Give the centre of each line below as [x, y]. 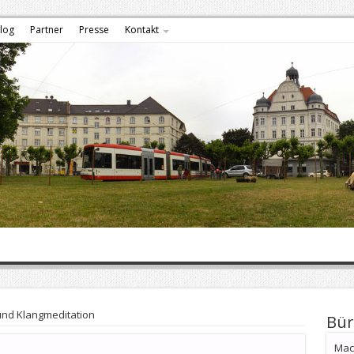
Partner [46, 30]
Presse [94, 30]
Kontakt [141, 30]
